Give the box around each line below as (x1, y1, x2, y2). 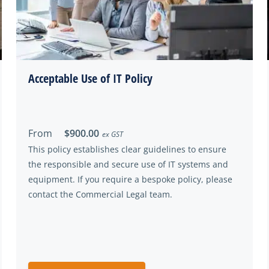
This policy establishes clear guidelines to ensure (28, 144, 226, 155)
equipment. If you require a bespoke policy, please (28, 174, 232, 185)
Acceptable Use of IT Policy (28, 70, 153, 86)
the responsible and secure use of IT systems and (28, 159, 228, 170)
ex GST (102, 129, 123, 139)
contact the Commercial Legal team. (28, 189, 172, 200)
